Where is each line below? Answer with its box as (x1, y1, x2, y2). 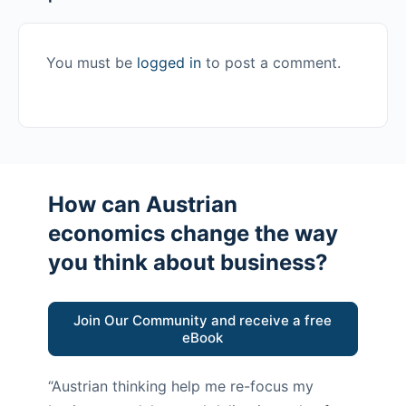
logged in (137, 53, 201, 72)
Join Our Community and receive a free (73, 312, 333, 330)
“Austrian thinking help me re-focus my (47, 377, 314, 396)
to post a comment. (201, 53, 341, 72)
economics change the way (47, 220, 338, 247)
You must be (46, 53, 137, 72)
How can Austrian (47, 191, 237, 218)
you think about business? (47, 249, 328, 276)
